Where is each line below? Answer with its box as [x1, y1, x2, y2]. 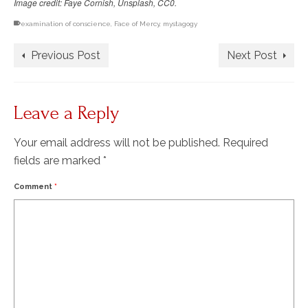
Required [223, 135, 268, 149]
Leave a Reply [14, 102, 119, 124]
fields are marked [14, 153, 103, 167]
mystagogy [163, 19, 197, 27]
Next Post [227, 48, 277, 62]
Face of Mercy [114, 19, 159, 27]
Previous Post [31, 48, 100, 62]
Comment [14, 181, 54, 191]
